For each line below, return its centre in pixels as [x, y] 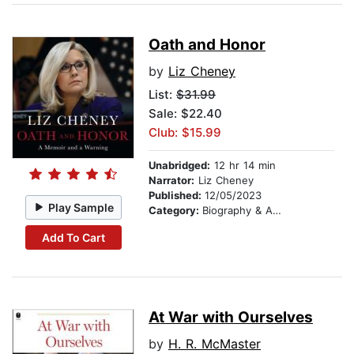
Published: [177, 196]
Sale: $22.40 [185, 114]
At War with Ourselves [231, 318]
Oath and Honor [207, 45]
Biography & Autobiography [237, 211]
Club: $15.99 [185, 133]
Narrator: [171, 181]
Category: [175, 211]
